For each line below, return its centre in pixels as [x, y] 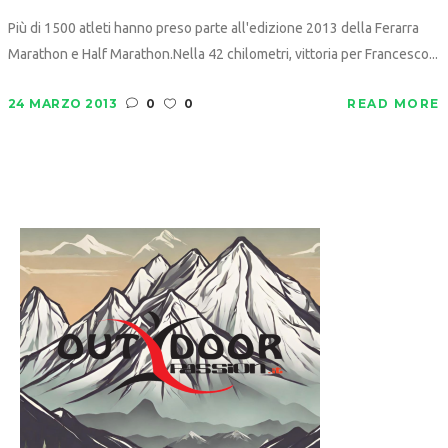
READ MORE [393, 103]
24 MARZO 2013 [62, 103]
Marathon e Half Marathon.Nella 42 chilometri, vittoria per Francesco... [222, 54]
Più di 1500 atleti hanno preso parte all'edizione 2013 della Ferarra [213, 28]
